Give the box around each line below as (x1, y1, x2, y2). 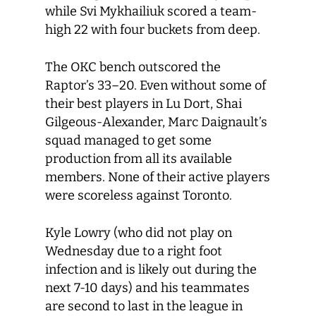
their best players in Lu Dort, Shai (45, 96, 242, 111)
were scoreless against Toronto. (45, 188, 235, 203)
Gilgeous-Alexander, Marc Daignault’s (45, 114, 267, 130)
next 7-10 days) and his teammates (45, 280, 250, 296)
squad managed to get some (45, 133, 212, 148)
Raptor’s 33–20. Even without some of (45, 78, 266, 93)
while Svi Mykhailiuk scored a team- (45, 4, 257, 19)
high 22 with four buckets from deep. (45, 22, 263, 37)
